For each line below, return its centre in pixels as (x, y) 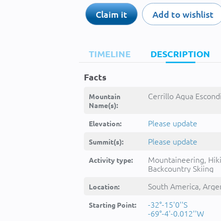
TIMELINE (110, 54)
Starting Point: (112, 205)
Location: (104, 186)
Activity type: (111, 160)
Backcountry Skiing (181, 168)
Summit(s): (106, 142)
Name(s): (103, 105)
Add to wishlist (183, 14)
